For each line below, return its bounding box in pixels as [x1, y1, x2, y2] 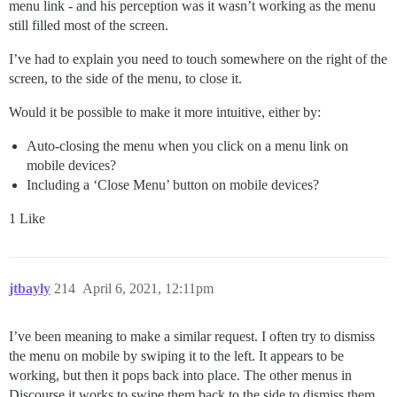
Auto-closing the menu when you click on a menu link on [27, 137, 348, 153]
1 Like [9, 210, 45, 226]
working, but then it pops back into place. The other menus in [9, 367, 352, 383]
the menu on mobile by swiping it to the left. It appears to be [9, 347, 344, 363]
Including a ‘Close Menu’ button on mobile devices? [27, 176, 319, 192]
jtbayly [9, 280, 51, 296]
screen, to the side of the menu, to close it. [9, 70, 242, 86]
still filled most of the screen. [9, 17, 168, 33]
